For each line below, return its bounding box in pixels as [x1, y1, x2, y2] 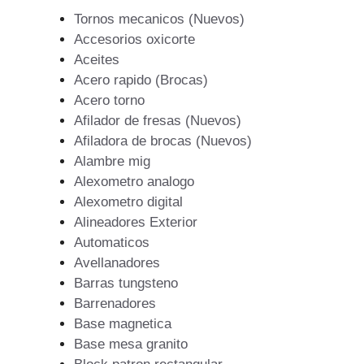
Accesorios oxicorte [74, 32, 195, 48]
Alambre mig [74, 154, 150, 170]
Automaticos [74, 235, 149, 251]
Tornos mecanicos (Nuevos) [74, 11, 245, 28]
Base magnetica [74, 316, 171, 332]
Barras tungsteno [74, 275, 178, 292]
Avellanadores [74, 255, 160, 271]
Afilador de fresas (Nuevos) [74, 113, 241, 129]
